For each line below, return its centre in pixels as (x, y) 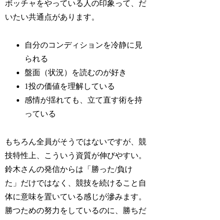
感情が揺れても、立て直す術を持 (84, 100)
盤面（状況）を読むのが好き (76, 73)
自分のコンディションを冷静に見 (84, 45)
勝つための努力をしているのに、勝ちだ (76, 210)
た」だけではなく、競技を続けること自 (76, 183)
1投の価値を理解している (70, 86)
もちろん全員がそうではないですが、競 (76, 141)
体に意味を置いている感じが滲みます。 (76, 196)
